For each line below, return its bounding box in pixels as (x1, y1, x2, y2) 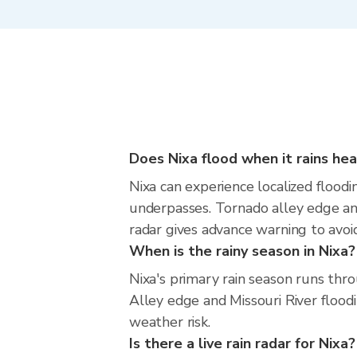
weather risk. (129, 312, 210, 331)
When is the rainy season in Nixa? (129, 241, 355, 261)
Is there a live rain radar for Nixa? (129, 334, 355, 353)
